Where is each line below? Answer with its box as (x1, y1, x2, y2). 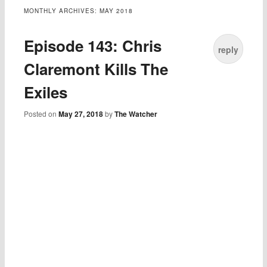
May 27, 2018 (58, 108, 104, 120)
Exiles (24, 81, 68, 104)
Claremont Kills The (24, 58, 169, 80)
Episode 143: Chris (24, 35, 162, 57)
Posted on (24, 108, 59, 119)
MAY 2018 (100, 7, 133, 15)
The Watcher (114, 108, 158, 120)
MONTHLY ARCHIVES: (24, 7, 100, 15)
